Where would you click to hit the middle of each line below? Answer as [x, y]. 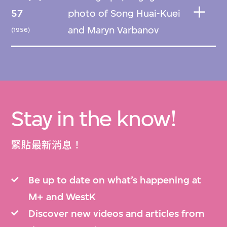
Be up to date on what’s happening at [115, 180]
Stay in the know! [94, 119]
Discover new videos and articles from [116, 214]
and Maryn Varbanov [113, 30]
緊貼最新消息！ [47, 145]
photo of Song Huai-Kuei [124, 14]
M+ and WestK [62, 197]
